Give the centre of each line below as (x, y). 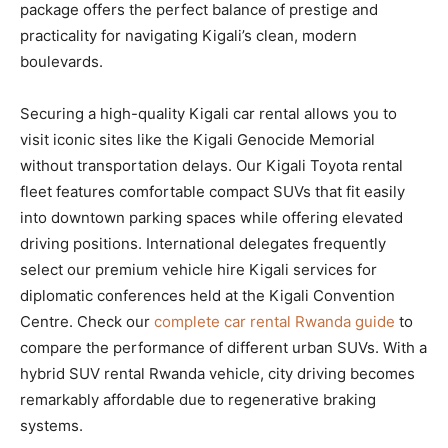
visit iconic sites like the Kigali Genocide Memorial (197, 139)
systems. (51, 425)
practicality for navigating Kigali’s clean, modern (188, 35)
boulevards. (61, 61)
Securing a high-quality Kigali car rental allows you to (208, 113)
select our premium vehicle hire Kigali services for (198, 269)
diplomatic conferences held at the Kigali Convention (207, 295)
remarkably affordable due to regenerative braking (198, 399)
